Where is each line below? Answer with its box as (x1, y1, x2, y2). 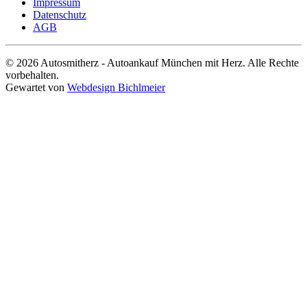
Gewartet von (5, 81, 67, 93)
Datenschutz (33, 8, 86, 21)
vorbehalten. (5, 69, 59, 81)
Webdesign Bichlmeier (67, 81, 165, 93)
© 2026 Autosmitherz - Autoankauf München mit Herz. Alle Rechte (5, 56, 299, 69)
